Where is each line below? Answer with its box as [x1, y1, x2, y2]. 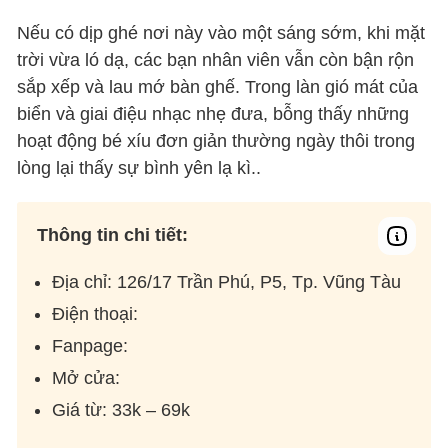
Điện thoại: [52, 304, 139, 325]
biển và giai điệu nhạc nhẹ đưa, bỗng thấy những [17, 104, 410, 125]
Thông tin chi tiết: [37, 225, 189, 246]
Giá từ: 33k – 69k [52, 400, 191, 421]
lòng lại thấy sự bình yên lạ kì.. [17, 158, 262, 179]
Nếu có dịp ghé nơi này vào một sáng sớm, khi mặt [17, 23, 426, 44]
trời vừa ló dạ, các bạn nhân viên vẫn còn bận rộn [17, 50, 415, 71]
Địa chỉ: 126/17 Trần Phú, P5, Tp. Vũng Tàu [52, 272, 402, 293]
